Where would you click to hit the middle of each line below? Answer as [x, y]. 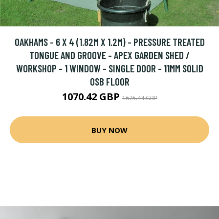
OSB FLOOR [109, 81]
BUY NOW [109, 130]
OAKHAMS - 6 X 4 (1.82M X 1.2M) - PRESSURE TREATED [109, 42]
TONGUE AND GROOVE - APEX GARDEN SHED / [109, 55]
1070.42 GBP [92, 97]
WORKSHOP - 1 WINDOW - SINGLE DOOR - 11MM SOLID [109, 68]
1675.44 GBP [140, 98]
